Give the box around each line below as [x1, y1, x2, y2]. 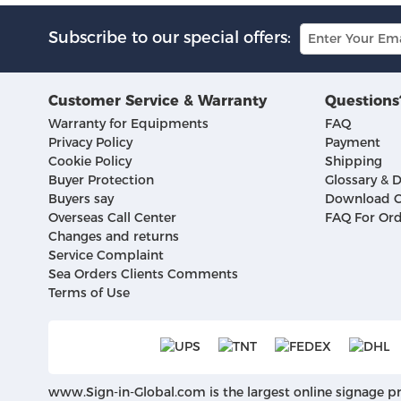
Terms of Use [47, 284, 130, 301]
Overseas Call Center [47, 209, 176, 226]
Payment [324, 133, 380, 150]
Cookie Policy [47, 152, 132, 169]
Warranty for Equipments [47, 115, 209, 132]
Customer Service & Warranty [47, 91, 267, 109]
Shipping [324, 152, 382, 169]
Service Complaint [47, 246, 164, 263]
